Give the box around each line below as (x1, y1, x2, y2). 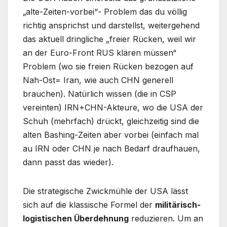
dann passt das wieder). (23, 157, 113, 168)
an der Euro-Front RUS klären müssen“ (23, 48, 176, 58)
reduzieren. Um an (129, 213, 203, 224)
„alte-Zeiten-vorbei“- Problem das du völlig (23, 7, 187, 17)
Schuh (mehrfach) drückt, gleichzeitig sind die (23, 116, 199, 127)
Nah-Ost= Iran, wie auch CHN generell (23, 75, 173, 86)
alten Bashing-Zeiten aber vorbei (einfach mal (23, 130, 199, 140)
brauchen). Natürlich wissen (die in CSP (23, 89, 176, 99)
